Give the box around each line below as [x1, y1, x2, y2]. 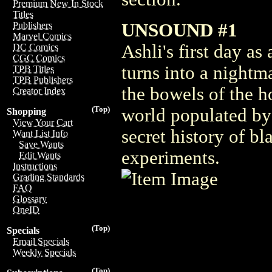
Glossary [13, 194, 47, 204]
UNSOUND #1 [121, 19, 237, 41]
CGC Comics [13, 53, 65, 63]
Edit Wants [19, 150, 61, 160]
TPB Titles [13, 64, 54, 74]
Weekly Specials [13, 247, 76, 257]
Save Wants [19, 139, 64, 149]
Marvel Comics [13, 31, 72, 41]
